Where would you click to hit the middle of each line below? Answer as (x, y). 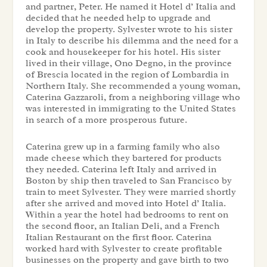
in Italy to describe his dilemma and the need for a (132, 41)
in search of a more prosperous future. (106, 120)
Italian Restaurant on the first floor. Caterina (118, 237)
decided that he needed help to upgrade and (118, 18)
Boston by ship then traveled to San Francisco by (128, 180)
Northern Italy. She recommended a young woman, (133, 86)
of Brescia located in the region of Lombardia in (127, 75)
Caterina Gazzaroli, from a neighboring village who (133, 97)
